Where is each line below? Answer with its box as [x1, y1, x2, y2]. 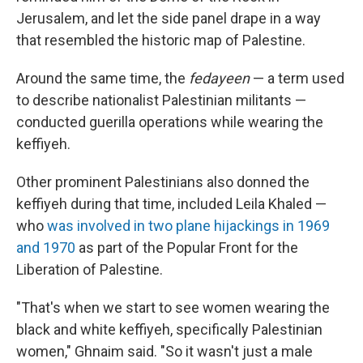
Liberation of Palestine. [16, 261, 163, 279]
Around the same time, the [16, 70, 189, 88]
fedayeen [189, 70, 253, 88]
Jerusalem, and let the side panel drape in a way [16, 10, 321, 28]
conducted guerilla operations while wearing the [16, 113, 323, 131]
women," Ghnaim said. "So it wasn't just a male [16, 343, 313, 361]
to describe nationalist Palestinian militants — [16, 92, 306, 109]
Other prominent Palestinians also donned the [16, 173, 310, 191]
